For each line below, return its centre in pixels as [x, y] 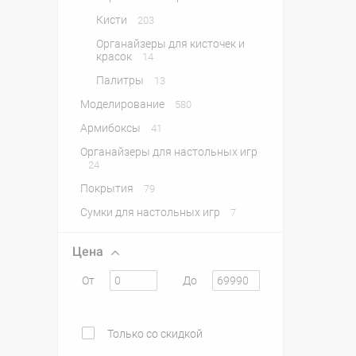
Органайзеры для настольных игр [169, 152]
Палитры [121, 80]
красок [115, 56]
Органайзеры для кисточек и [170, 44]
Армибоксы [112, 128]
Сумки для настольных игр [151, 212]
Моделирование [124, 104]
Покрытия [108, 188]
